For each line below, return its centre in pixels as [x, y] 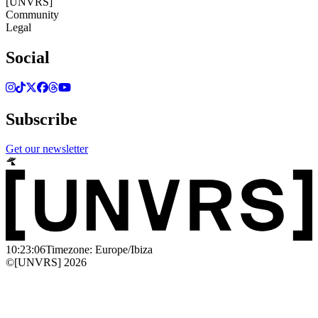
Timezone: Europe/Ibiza [99, 249]
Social [28, 57]
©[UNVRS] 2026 [46, 262]
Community [32, 14]
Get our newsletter [47, 149]
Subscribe [42, 119]
